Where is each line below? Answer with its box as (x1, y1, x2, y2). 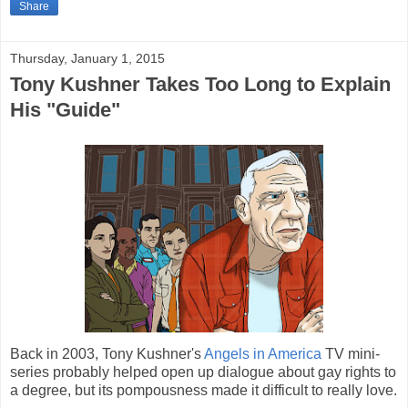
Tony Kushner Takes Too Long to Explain (10, 72, 391, 96)
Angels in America (204, 345, 321, 362)
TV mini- (321, 345, 380, 362)
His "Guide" (10, 97, 120, 121)
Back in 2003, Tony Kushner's (10, 345, 204, 362)
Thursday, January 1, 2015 (10, 50, 165, 66)
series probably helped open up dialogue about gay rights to (10, 363, 396, 380)
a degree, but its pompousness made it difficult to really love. (10, 382, 397, 398)
